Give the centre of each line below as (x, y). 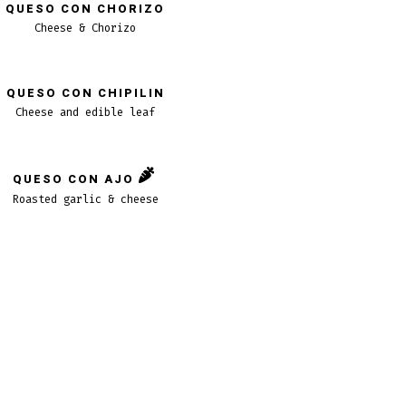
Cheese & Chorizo (86, 29)
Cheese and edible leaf (86, 113)
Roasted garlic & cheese (85, 200)
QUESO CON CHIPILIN (85, 94)
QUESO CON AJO (73, 179)
